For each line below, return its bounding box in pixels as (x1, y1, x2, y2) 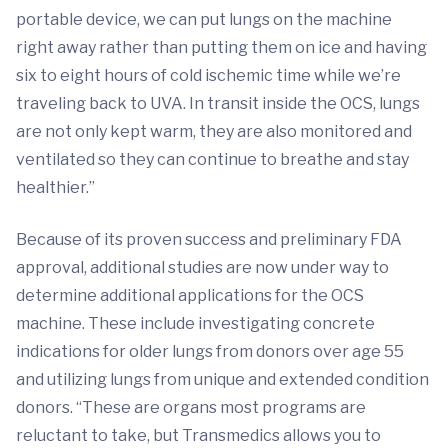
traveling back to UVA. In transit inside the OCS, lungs (16, 93, 420, 113)
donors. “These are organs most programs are (16, 397, 366, 417)
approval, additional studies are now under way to (16, 257, 389, 277)
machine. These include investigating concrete (16, 313, 375, 333)
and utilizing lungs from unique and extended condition (16, 369, 429, 389)
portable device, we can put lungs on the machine (16, 9, 392, 29)
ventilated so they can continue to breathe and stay (16, 149, 409, 169)
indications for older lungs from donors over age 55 (16, 341, 404, 361)
